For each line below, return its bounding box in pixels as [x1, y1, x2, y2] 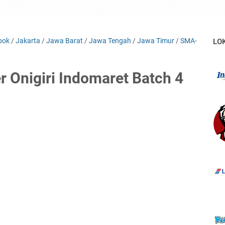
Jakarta [16, 37, 40, 45]
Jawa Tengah [89, 37, 131, 45]
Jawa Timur [137, 37, 174, 45]
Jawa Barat [46, 37, 83, 45]
